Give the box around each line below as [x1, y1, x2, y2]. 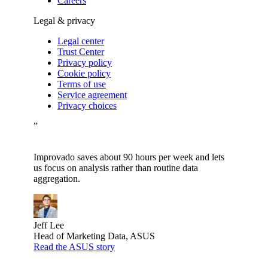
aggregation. [33, 173, 80, 184]
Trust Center [57, 47, 104, 57]
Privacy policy [57, 57, 112, 68]
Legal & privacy [33, 16, 95, 26]
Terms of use [57, 79, 106, 90]
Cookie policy [57, 68, 111, 79]
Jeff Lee [33, 220, 64, 231]
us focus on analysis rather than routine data [33, 163, 198, 173]
